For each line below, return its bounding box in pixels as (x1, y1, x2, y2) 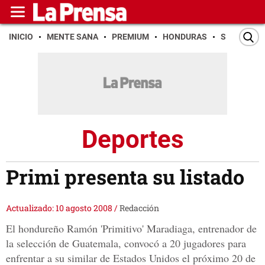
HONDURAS (163, 32, 207, 41)
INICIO (9, 32, 33, 41)
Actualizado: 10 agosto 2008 (6, 202, 114, 214)
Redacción (119, 202, 159, 214)
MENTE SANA (47, 32, 98, 41)
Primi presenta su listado (6, 163, 244, 190)
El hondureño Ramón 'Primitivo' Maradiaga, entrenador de (6, 221, 257, 236)
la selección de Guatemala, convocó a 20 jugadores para (6, 236, 246, 251)
